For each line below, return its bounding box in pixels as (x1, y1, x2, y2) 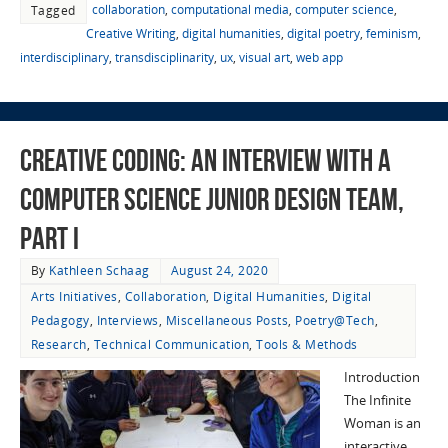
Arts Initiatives (30, 287, 118, 305)
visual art (238, 48, 290, 66)
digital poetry (286, 24, 360, 42)
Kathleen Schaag (49, 261, 150, 279)
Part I (19, 221, 79, 255)
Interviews (96, 311, 159, 329)
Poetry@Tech (295, 311, 375, 329)
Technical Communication (93, 335, 250, 353)
